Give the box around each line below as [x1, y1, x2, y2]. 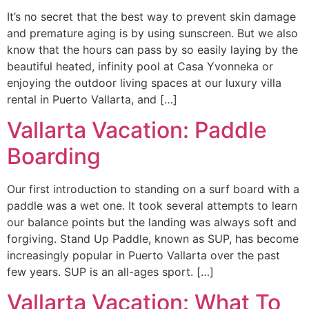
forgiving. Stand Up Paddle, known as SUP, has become [7, 231, 299, 246]
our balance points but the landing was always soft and [7, 215, 297, 229]
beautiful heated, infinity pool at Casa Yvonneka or [7, 59, 273, 73]
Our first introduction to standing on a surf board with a [7, 181, 299, 196]
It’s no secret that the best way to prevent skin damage [7, 9, 296, 23]
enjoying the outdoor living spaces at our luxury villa [7, 75, 281, 90]
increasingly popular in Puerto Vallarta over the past [7, 248, 280, 262]
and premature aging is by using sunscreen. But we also [7, 26, 298, 40]
